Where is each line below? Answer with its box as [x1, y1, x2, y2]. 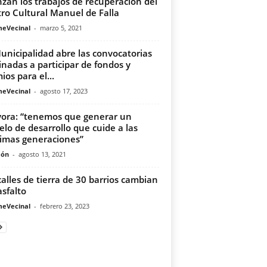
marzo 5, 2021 [39, 23, 82, 32]
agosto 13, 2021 [18, 150, 66, 159]
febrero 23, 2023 [39, 201, 89, 210]
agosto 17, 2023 [39, 86, 88, 95]
